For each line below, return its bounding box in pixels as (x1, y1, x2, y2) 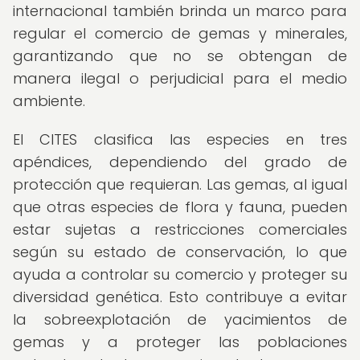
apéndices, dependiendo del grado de (13, 152, 347, 172)
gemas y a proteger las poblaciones (13, 332, 347, 352)
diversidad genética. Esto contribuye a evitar (13, 287, 347, 307)
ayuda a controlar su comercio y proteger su (13, 264, 347, 284)
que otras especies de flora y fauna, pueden (13, 197, 347, 217)
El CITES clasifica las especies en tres (13, 129, 347, 149)
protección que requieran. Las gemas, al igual (13, 174, 347, 194)
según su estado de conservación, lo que (13, 242, 347, 262)
